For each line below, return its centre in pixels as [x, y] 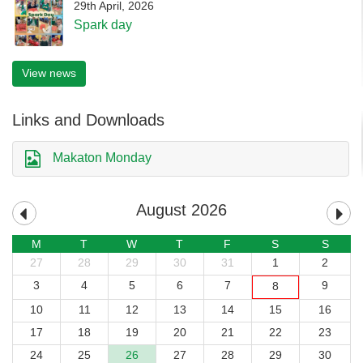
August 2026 [181, 209]
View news [49, 73]
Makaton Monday [102, 157]
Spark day [103, 24]
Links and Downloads [88, 120]
